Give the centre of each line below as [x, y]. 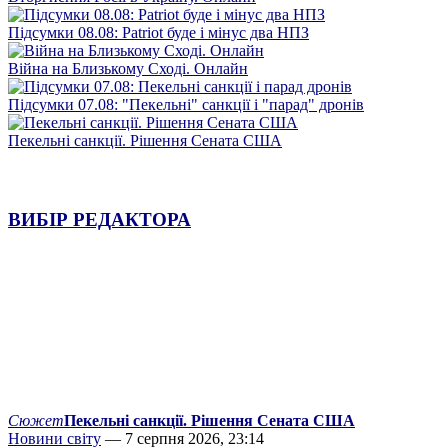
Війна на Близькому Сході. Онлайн [128, 68]
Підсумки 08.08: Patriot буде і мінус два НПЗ [158, 32]
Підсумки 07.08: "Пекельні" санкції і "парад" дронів [186, 104]
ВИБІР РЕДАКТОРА [99, 219]
